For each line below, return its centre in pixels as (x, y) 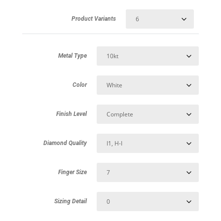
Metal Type (72, 55)
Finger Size (72, 172)
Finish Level (71, 114)
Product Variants (93, 18)
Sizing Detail (70, 201)
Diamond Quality (65, 143)
